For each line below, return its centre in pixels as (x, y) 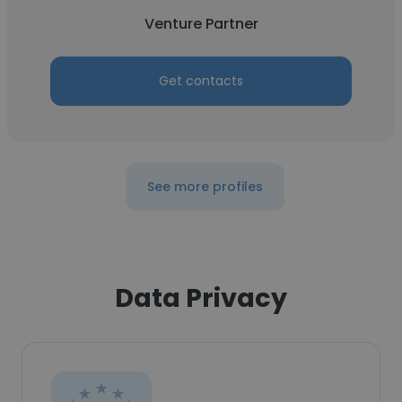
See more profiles (205, 187)
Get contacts (201, 81)
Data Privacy (201, 298)
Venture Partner (201, 24)
